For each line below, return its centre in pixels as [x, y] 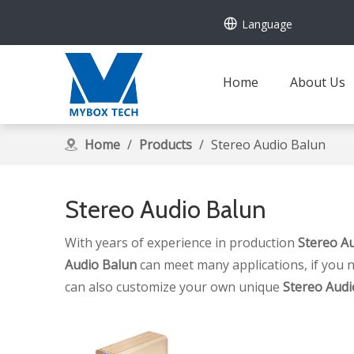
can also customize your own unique [174, 287]
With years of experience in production [181, 243]
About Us [318, 82]
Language [267, 24]
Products [166, 145]
